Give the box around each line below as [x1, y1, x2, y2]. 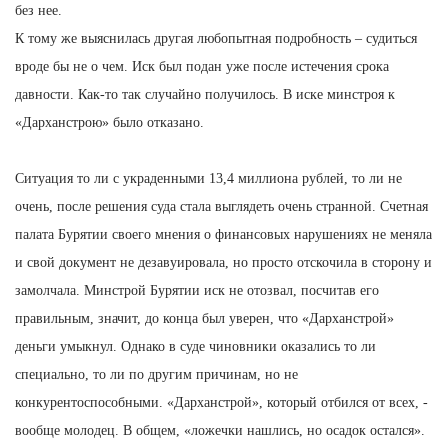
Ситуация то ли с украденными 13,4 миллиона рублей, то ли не [15, 170, 402, 186]
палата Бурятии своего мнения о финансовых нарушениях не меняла [15, 226, 432, 242]
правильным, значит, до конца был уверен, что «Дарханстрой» [15, 310, 394, 326]
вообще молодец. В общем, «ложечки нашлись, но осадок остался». [15, 422, 425, 438]
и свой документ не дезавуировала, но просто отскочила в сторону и [15, 254, 432, 270]
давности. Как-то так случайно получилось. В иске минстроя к [15, 86, 395, 102]
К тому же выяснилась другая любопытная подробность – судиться [15, 30, 417, 46]
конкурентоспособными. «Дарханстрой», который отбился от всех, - [15, 394, 428, 410]
